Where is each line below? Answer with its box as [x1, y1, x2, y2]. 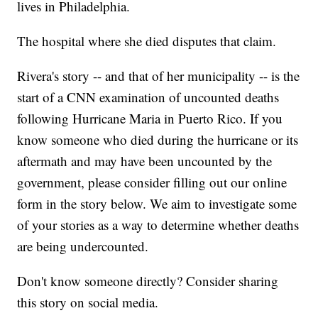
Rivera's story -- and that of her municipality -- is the [17, 67, 300, 85]
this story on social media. [17, 293, 159, 312]
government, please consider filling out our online [17, 173, 287, 192]
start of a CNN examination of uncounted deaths [17, 88, 280, 106]
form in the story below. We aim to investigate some [17, 194, 297, 213]
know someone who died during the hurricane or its [17, 131, 299, 149]
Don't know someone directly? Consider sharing [17, 272, 279, 290]
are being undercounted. [17, 237, 149, 256]
